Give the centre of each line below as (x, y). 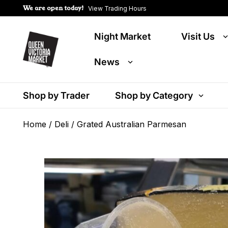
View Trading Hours (117, 8)
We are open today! (53, 8)
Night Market (122, 36)
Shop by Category (154, 95)
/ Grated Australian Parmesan (127, 124)
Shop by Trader (56, 95)
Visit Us (198, 36)
